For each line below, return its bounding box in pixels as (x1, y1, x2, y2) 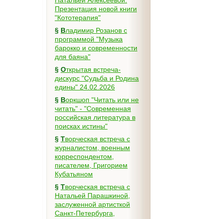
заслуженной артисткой (55, 200, 130, 208)
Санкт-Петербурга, (55, 209, 115, 217)
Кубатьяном (55, 170, 93, 178)
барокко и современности (55, 44, 137, 52)
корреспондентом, (55, 153, 114, 160)
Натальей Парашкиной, (55, 192, 130, 199)
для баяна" (55, 53, 90, 61)
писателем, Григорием (55, 161, 128, 169)
